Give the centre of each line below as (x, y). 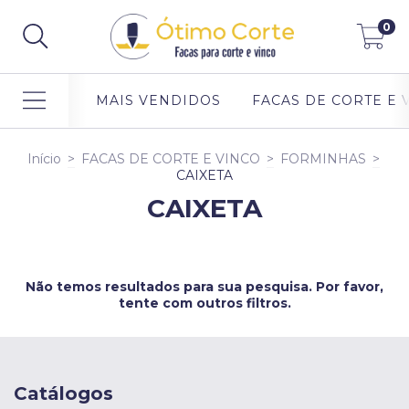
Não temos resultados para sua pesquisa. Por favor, (204, 286)
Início (44, 158)
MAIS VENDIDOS (158, 101)
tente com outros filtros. (204, 303)
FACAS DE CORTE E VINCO (170, 158)
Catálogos (63, 393)
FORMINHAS (323, 158)
